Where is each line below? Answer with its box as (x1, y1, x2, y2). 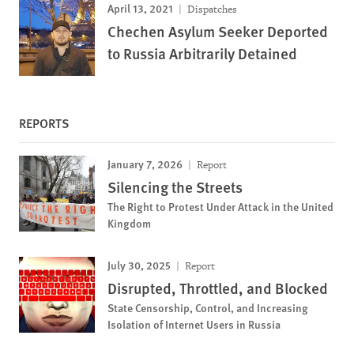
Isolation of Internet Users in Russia (107, 315, 281, 332)
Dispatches (185, 2, 237, 16)
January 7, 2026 (107, 155, 183, 171)
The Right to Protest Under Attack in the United (107, 198, 333, 214)
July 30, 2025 (107, 256, 171, 273)
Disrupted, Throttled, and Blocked (107, 277, 328, 299)
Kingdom (107, 214, 151, 231)
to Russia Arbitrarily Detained (107, 42, 297, 64)
